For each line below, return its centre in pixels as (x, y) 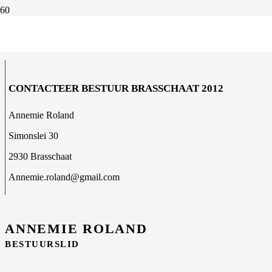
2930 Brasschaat (40, 156)
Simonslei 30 (33, 135)
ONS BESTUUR (136, 30)
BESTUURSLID (42, 244)
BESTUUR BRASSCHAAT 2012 (152, 88)
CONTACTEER (45, 88)
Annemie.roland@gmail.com (64, 177)
